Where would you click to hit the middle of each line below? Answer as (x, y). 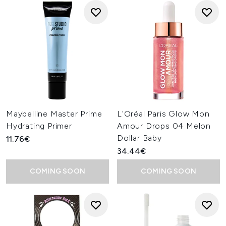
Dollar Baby (139, 138)
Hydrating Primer (39, 126)
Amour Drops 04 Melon (164, 126)
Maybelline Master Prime (54, 114)
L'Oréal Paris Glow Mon (163, 114)
